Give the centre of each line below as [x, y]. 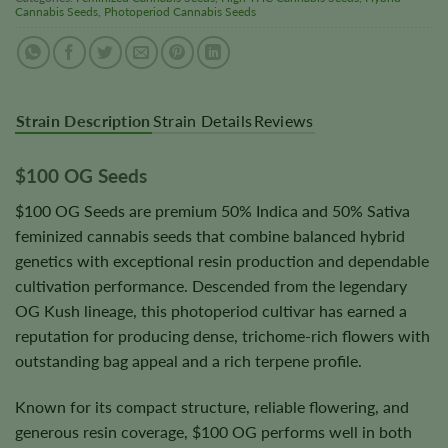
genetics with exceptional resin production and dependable [222, 260]
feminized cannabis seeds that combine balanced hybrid [210, 235]
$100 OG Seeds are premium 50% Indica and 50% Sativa [212, 210]
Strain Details [202, 121]
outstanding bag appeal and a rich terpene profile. [188, 360]
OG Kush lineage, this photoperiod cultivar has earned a [211, 310]
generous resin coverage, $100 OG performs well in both [213, 431]
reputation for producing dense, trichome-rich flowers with [222, 335]
